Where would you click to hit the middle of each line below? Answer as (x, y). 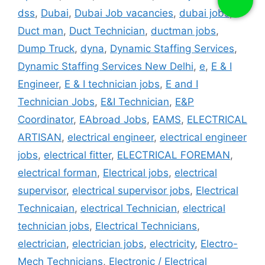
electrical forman (57, 172)
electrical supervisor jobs (131, 190)
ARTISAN (40, 137)
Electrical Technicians (146, 226)
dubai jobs (204, 13)
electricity (172, 243)
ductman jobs (183, 30)
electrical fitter (77, 155)
